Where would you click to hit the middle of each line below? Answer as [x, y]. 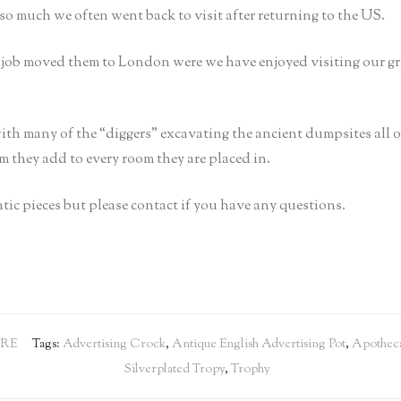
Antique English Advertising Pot [259, 345]
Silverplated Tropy [175, 370]
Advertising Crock [114, 345]
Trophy [251, 370]
